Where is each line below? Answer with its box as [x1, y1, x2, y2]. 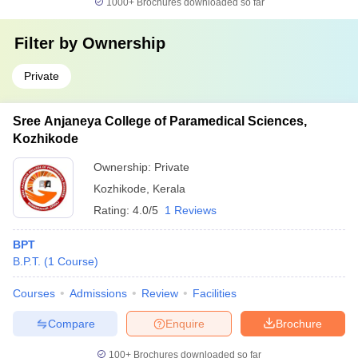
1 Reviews [165, 204, 217, 217]
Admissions [70, 287, 127, 300]
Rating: [93, 204, 133, 217]
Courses [13, 287, 55, 300]
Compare [47, 316, 95, 330]
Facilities [193, 287, 237, 300]
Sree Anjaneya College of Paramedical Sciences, [13, 114, 307, 128]
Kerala [153, 182, 185, 195]
